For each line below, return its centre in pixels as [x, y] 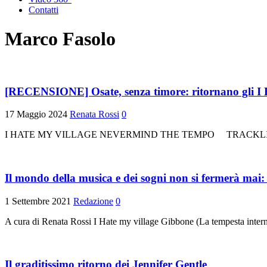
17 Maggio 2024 [36, 114]
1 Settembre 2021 [38, 201]
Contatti [44, 10]
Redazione [93, 201]
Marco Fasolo [60, 39]
